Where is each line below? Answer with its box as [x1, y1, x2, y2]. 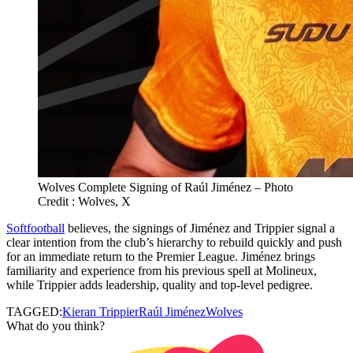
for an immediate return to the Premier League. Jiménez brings [6, 249, 315, 263]
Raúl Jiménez [139, 304, 206, 318]
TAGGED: [6, 304, 62, 318]
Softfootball [6, 221, 65, 235]
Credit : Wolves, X [38, 194, 131, 208]
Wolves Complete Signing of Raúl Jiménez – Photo [38, 180, 293, 194]
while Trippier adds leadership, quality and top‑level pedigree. [6, 277, 313, 292]
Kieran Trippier [62, 304, 139, 318]
